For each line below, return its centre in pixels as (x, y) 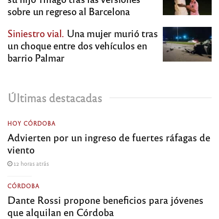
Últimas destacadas (55, 97)
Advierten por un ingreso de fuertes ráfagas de (109, 137)
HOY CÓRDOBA (32, 123)
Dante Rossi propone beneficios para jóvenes (105, 199)
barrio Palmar (36, 57)
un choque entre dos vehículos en (77, 45)
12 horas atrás (31, 163)
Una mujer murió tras (111, 33)
